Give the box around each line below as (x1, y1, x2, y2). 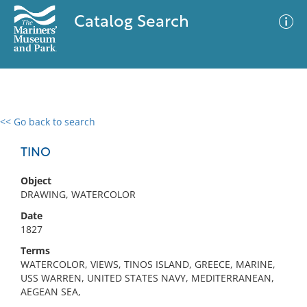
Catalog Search (73, 14, 189, 31)
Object (21, 174, 51, 187)
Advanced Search (163, 127, 243, 140)
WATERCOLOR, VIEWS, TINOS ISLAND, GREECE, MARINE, (21, 258, 275, 271)
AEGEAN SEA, (21, 285, 81, 298)
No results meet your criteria (85, 199, 217, 212)
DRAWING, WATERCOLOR (21, 188, 136, 201)
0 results (10, 123, 50, 136)
